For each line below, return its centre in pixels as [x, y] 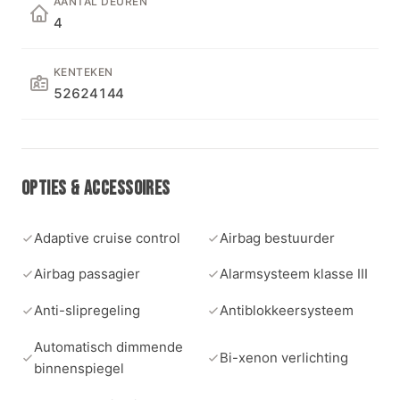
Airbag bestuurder [277, 237]
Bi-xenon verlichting [284, 358]
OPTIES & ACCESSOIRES [96, 189]
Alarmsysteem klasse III [294, 274]
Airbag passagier [87, 274]
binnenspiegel [79, 368]
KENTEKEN [83, 72]
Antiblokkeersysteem [287, 311]
